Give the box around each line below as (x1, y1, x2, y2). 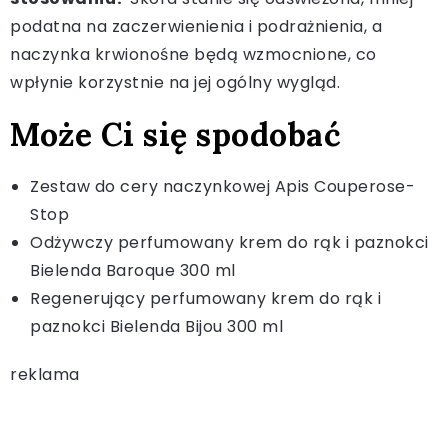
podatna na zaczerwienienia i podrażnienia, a (10, 14, 382, 38)
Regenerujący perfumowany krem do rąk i (30, 286, 381, 310)
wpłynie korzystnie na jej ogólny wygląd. (10, 70, 340, 94)
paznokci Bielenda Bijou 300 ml (30, 314, 283, 338)
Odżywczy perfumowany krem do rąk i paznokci (30, 230, 429, 254)
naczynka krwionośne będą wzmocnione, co (10, 42, 377, 66)
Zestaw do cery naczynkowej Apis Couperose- (30, 174, 415, 198)
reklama (10, 362, 80, 386)
